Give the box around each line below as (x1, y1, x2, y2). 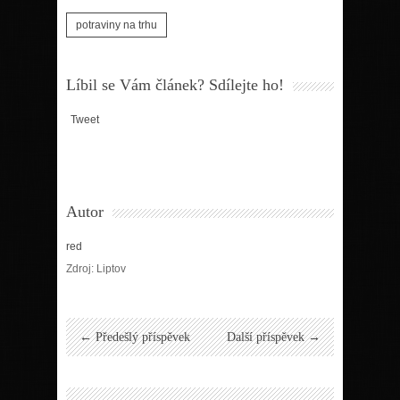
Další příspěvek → (227, 329, 321, 344)
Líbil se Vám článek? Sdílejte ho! (66, 75, 284, 94)
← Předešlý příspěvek (79, 329, 190, 344)
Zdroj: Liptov (66, 262, 126, 275)
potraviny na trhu (76, 18, 157, 31)
